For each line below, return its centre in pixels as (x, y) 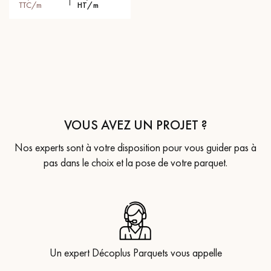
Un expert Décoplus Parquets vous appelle (135, 253)
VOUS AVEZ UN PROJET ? (135, 125)
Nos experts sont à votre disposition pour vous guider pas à (135, 148)
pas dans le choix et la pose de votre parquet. (135, 163)
